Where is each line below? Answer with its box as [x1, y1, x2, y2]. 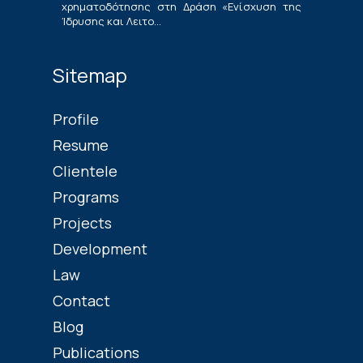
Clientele [53, 161, 117, 181]
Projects [53, 213, 112, 233]
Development [53, 239, 147, 259]
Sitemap [53, 62, 127, 89]
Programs [53, 187, 119, 207]
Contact [53, 291, 110, 311]
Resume [53, 135, 109, 156]
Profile [53, 109, 99, 130]
